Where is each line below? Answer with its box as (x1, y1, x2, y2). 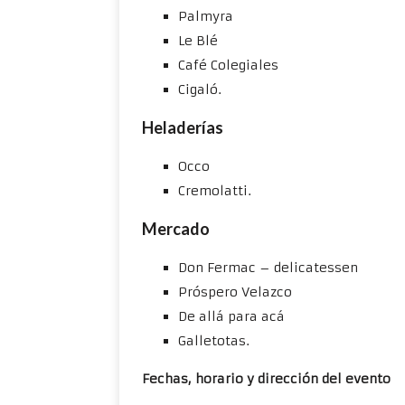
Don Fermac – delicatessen (178, 259, 358, 276)
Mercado (142, 219, 210, 239)
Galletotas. (178, 333, 250, 349)
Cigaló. (178, 81, 221, 98)
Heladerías (142, 118, 223, 137)
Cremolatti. (178, 183, 251, 199)
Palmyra (178, 8, 233, 24)
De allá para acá (178, 308, 285, 325)
